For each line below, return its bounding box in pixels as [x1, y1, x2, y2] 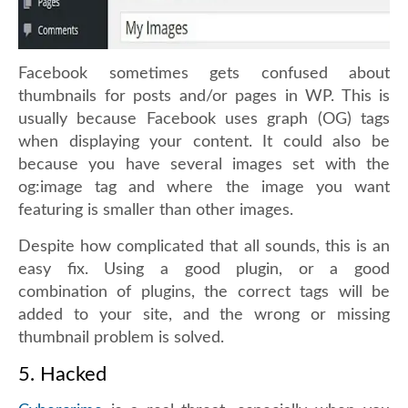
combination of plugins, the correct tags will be [18, 284, 390, 301]
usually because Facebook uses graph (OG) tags [18, 111, 390, 127]
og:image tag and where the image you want [18, 179, 390, 196]
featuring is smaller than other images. [18, 202, 293, 219]
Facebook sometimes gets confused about [18, 66, 390, 82]
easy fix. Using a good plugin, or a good [18, 261, 390, 278]
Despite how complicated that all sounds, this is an [18, 239, 390, 255]
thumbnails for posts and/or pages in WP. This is [18, 88, 390, 105]
